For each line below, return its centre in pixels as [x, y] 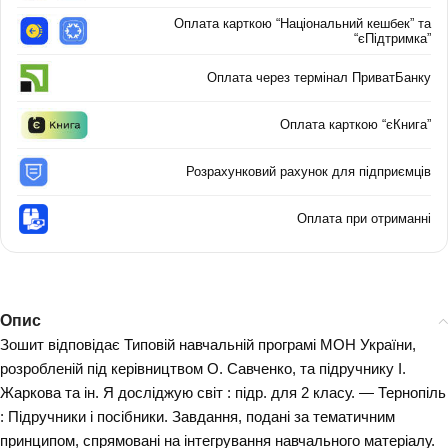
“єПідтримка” [392, 38]
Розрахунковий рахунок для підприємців [308, 172]
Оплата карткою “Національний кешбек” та [302, 23]
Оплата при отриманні [364, 219]
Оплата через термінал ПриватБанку [319, 78]
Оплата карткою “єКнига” [355, 125]
